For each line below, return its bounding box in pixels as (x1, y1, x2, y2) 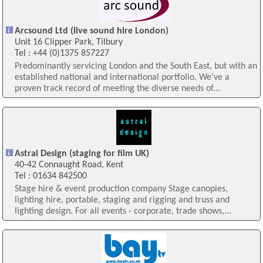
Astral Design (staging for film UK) (14, 149, 149, 159)
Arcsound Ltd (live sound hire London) (14, 26, 168, 36)
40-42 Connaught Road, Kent (14, 160, 123, 170)
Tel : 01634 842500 (14, 171, 87, 181)
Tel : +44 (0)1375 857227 (14, 49, 109, 59)
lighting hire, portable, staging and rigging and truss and (14, 195, 230, 205)
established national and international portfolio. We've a (14, 73, 230, 83)
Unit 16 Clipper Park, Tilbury (14, 38, 123, 48)
